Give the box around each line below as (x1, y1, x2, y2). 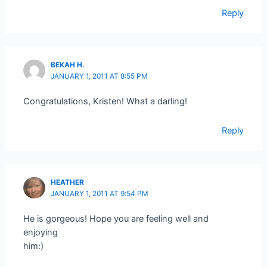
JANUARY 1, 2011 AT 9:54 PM (51, 189, 149, 198)
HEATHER (51, 178, 85, 187)
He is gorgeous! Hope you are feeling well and (23, 213, 209, 225)
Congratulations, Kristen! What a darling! (23, 96, 188, 107)
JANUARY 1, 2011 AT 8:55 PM (51, 72, 148, 80)
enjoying (23, 227, 58, 238)
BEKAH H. (51, 60, 85, 69)
